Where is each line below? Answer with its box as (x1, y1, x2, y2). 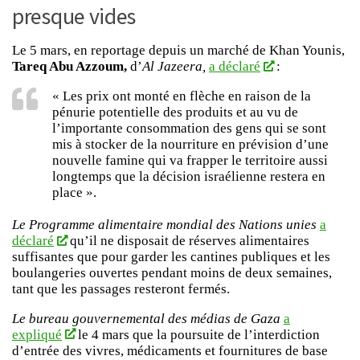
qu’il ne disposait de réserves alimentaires (66, 232, 309, 248)
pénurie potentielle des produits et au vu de (52, 104, 298, 120)
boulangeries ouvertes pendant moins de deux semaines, (12, 264, 332, 280)
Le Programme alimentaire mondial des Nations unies (12, 216, 317, 232)
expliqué (12, 326, 62, 342)
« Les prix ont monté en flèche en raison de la (52, 88, 311, 104)
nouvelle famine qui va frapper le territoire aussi (52, 152, 328, 168)
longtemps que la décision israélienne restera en (52, 168, 325, 184)
